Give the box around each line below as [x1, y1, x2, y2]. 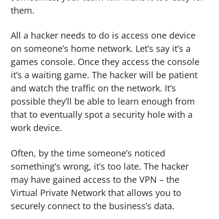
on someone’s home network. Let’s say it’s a [11, 43, 191, 55]
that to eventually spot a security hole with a [11, 109, 193, 121]
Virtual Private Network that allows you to [11, 187, 182, 199]
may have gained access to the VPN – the [11, 174, 180, 186]
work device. [11, 122, 63, 134]
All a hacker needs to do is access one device [11, 29, 196, 42]
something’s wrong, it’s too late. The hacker [11, 160, 189, 173]
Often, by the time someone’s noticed [11, 147, 166, 159]
